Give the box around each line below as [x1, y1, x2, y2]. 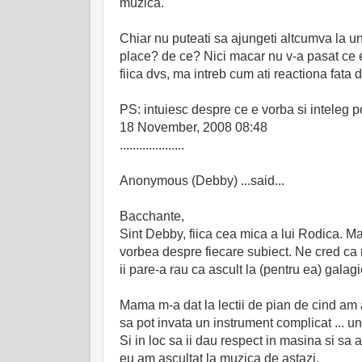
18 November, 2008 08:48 [120, 120, 267, 135]
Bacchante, [120, 209, 184, 224]
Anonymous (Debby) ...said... [120, 174, 284, 188]
